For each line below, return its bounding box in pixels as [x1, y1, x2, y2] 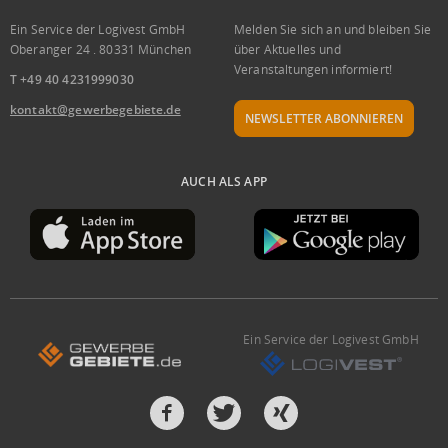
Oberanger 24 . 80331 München [10, 41, 192, 59]
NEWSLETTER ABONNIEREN [245, 110, 403, 128]
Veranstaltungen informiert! [234, 61, 393, 79]
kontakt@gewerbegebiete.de [10, 101, 181, 119]
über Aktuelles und [234, 41, 341, 59]
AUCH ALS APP [181, 173, 267, 191]
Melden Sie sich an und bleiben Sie [234, 21, 432, 39]
